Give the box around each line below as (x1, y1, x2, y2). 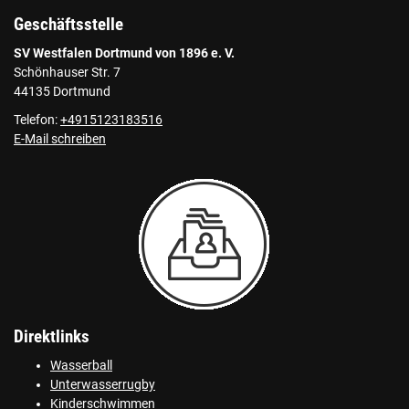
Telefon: (14, 111, 60, 128)
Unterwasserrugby (50, 376, 155, 393)
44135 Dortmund (14, 83, 110, 100)
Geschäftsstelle (14, 14, 123, 35)
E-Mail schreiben (14, 131, 106, 147)
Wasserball (50, 357, 112, 373)
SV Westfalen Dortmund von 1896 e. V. (14, 45, 235, 61)
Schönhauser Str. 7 (14, 64, 121, 80)
